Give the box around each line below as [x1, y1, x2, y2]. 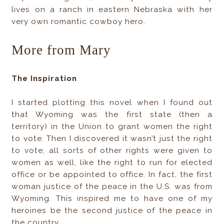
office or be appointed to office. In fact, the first [11, 170, 212, 179]
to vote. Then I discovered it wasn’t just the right [11, 134, 212, 143]
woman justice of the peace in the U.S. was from [11, 182, 212, 191]
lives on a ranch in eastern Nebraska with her [11, 5, 212, 14]
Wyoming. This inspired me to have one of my [11, 194, 212, 203]
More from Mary [11, 42, 111, 58]
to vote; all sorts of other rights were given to [11, 146, 212, 155]
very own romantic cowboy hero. [11, 17, 146, 26]
